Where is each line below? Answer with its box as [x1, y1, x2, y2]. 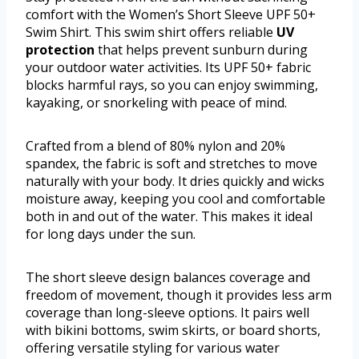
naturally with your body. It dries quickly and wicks [26, 172, 325, 191]
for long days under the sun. [26, 225, 196, 244]
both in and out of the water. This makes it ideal [26, 208, 313, 226]
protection [26, 41, 95, 59]
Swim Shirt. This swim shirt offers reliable [26, 23, 276, 42]
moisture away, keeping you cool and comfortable [26, 190, 325, 208]
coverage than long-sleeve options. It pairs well [26, 304, 309, 322]
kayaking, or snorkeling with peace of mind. [26, 94, 287, 112]
